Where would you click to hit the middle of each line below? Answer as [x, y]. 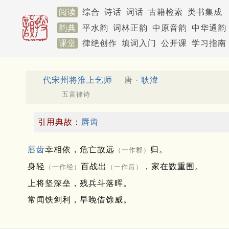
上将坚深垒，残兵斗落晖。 [80, 184]
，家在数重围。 [173, 167]
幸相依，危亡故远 [80, 150]
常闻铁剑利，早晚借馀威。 [80, 200]
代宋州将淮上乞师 [78, 80]
